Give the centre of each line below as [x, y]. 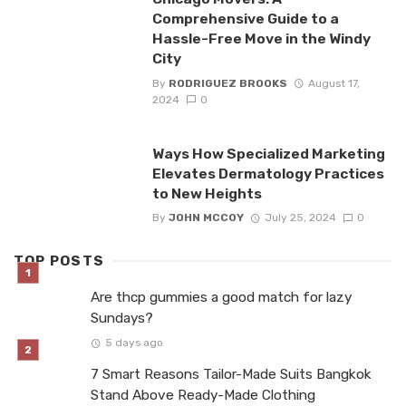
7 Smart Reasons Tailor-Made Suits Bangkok [231, 374]
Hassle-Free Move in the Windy [261, 39]
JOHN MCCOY [206, 217]
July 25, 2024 [300, 217]
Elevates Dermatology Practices [268, 173]
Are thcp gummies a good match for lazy [221, 297]
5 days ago [134, 342]
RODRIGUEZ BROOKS [227, 83]
